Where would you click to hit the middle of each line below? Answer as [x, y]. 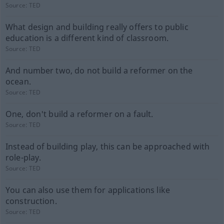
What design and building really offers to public [97, 27]
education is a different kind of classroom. [87, 38]
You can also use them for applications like [87, 190]
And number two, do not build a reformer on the [99, 70]
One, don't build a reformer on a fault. [79, 114]
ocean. [18, 81]
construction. [31, 201]
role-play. [23, 157]
